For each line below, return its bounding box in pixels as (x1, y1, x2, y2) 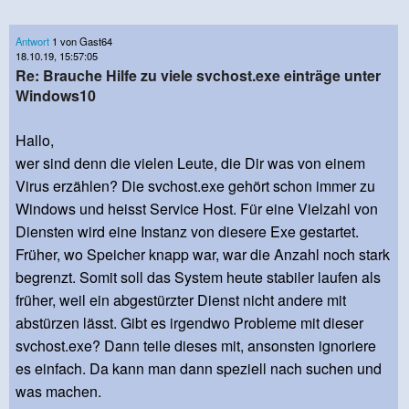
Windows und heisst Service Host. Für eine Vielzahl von (16, 198, 378, 220)
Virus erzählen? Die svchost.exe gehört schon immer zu (16, 175, 375, 197)
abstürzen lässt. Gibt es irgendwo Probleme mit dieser (16, 312, 363, 334)
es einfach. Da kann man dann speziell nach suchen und (16, 358, 382, 380)
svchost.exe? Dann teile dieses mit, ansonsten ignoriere (16, 335, 376, 357)
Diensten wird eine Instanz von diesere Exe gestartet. (16, 221, 359, 243)
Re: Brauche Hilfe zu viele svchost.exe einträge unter (16, 65, 381, 87)
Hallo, (16, 130, 54, 152)
